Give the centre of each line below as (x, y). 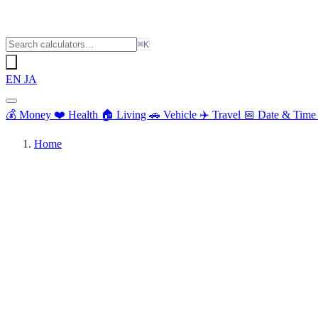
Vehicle (180, 115)
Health (83, 115)
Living (131, 115)
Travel (226, 115)
